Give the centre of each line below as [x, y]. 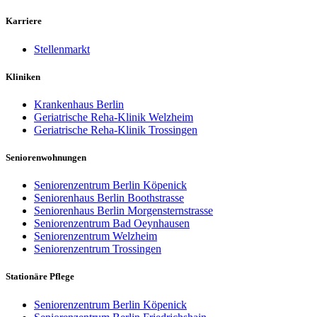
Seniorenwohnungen [46, 158]
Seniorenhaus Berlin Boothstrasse [109, 198]
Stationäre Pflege [40, 277]
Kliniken [23, 76]
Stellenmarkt [62, 49]
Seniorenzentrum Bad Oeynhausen [112, 224]
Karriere [24, 21]
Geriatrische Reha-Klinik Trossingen [116, 129]
